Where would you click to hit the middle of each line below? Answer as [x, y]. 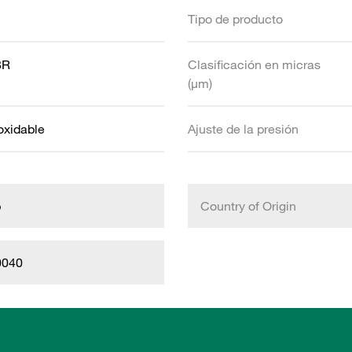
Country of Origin [248, 206]
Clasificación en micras [254, 64]
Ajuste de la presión [243, 129]
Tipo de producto [235, 19]
